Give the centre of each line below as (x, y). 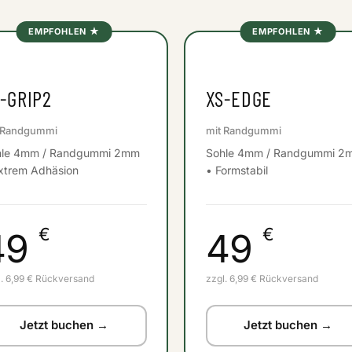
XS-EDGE (239, 98)
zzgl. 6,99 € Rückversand (262, 278)
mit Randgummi (243, 130)
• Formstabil (236, 170)
